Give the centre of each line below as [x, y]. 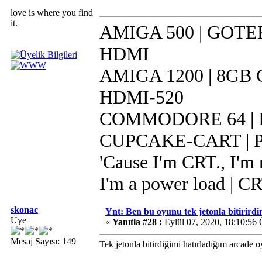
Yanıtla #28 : [137, 222]
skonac [24, 210]
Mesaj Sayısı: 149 [43, 241]
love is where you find [52, 13]
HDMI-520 [142, 97]
